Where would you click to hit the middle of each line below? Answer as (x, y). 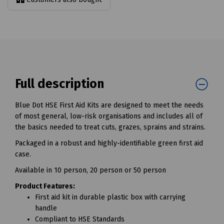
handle (46, 208)
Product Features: (45, 186)
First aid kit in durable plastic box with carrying (110, 197)
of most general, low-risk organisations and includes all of (109, 116)
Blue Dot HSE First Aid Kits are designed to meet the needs (109, 105)
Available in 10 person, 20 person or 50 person (90, 170)
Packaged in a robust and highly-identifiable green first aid (109, 143)
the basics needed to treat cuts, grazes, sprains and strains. (110, 127)
